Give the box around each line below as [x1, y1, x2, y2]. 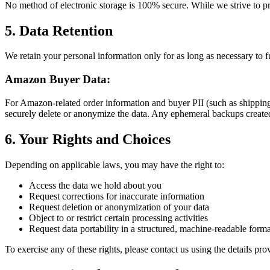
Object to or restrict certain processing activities [29, 212, 208, 223]
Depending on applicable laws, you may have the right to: [5, 159, 224, 170]
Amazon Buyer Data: [5, 73, 110, 86]
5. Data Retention [5, 22, 113, 39]
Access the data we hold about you [29, 180, 162, 190]
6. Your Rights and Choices [5, 131, 171, 147]
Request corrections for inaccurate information [29, 190, 204, 201]
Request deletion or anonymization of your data [29, 201, 209, 212]
